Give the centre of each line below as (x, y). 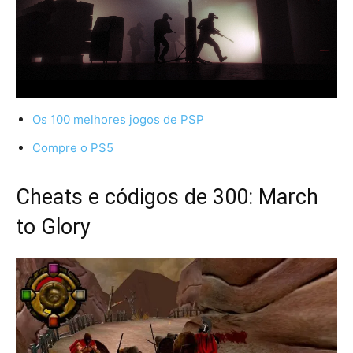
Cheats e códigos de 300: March (167, 197)
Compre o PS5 (73, 147)
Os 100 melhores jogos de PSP (118, 119)
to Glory (53, 227)
